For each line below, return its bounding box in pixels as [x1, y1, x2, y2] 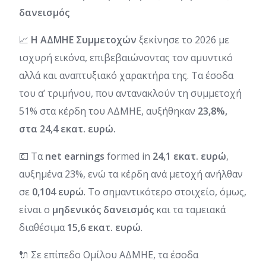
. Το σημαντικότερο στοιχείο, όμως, [84, 185, 246, 198]
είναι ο [19, 202, 52, 216]
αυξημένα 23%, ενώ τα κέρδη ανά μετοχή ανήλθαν [19, 167, 243, 180]
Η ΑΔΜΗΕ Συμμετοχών [31, 33, 137, 46]
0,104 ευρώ [32, 185, 84, 198]
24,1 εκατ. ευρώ [150, 149, 226, 163]
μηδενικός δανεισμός [52, 202, 156, 216]
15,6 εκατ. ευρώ [67, 220, 141, 234]
